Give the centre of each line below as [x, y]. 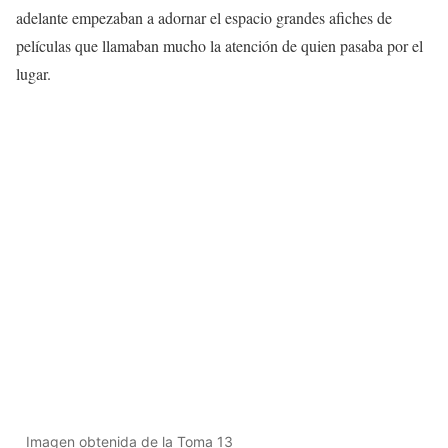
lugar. [33, 73]
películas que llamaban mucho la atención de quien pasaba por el [219, 45]
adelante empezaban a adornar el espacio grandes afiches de [204, 17]
